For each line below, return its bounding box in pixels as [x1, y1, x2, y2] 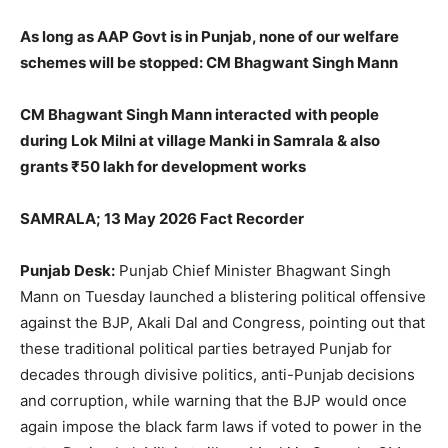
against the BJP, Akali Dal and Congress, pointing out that [20, 312, 425, 332]
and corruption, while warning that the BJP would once [20, 390, 407, 410]
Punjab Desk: [20, 260, 115, 280]
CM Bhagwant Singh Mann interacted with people [20, 104, 379, 124]
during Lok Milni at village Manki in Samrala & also [20, 130, 380, 150]
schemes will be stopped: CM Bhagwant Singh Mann [20, 52, 398, 72]
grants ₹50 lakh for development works [20, 156, 306, 176]
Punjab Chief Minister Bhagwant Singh [115, 260, 391, 280]
